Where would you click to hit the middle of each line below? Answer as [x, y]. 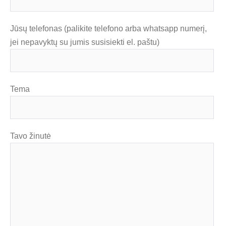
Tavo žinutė [31, 136]
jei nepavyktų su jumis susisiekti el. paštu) [85, 42]
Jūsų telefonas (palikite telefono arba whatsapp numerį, [108, 28]
